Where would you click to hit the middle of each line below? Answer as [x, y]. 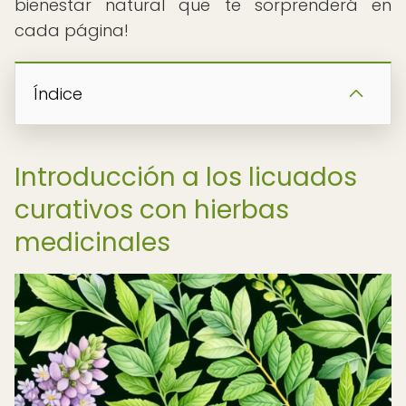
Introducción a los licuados [186, 177]
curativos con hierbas [152, 210]
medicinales [92, 242]
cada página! [72, 30]
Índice [58, 94]
